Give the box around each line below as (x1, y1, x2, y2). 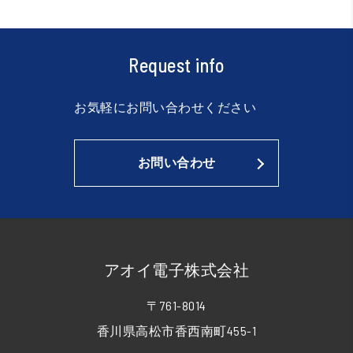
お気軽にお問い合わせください (74, 98, 256, 114)
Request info (128, 53, 225, 76)
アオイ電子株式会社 (103, 259, 250, 279)
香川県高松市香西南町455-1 (96, 322, 257, 338)
